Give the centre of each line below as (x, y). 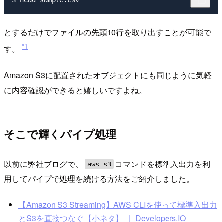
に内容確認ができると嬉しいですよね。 (75, 90)
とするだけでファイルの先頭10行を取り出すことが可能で (108, 32)
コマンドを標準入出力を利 (163, 164)
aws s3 (99, 164)
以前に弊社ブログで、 (44, 164)
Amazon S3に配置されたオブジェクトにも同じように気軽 (108, 75)
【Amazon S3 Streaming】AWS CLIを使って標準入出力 (117, 204)
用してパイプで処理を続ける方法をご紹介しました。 (99, 179)
